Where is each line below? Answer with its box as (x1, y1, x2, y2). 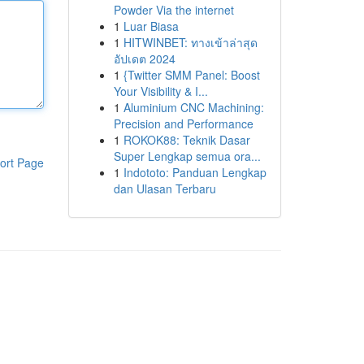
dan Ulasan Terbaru (113, 180, 216, 197)
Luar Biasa (123, 18, 179, 34)
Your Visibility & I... (113, 83, 208, 99)
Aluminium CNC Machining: (123, 99, 264, 115)
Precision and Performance (113, 115, 253, 132)
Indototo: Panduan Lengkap (123, 164, 266, 180)
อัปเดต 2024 (113, 50, 175, 67)
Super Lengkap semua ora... (113, 148, 261, 164)
